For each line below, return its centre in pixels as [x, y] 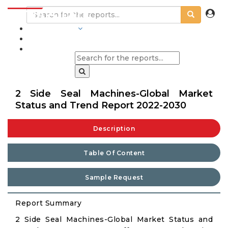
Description [114, 129]
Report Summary [48, 203]
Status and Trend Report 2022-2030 [101, 105]
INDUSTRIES [52, 28]
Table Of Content [114, 153]
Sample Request [114, 177]
